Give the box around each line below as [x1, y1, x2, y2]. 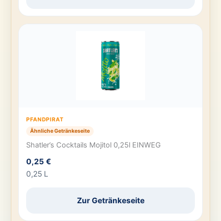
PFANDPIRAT [26, 115, 64, 123]
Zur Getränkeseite [76, 195, 145, 205]
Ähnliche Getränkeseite [30, 127, 90, 134]
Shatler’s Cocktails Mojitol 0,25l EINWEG [26, 141, 161, 150]
